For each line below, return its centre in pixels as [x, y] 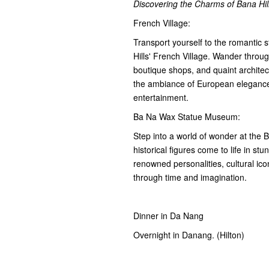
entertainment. [161, 98]
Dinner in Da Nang [168, 216]
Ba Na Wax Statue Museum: [187, 117]
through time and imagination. [190, 177]
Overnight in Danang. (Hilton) [190, 235]
